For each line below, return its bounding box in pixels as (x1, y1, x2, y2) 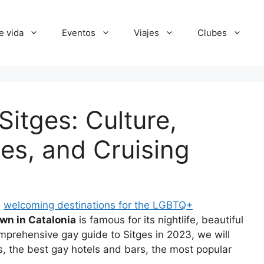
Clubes (197, 27, 227, 39)
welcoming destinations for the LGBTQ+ (4, 199, 193, 212)
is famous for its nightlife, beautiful (76, 214, 243, 226)
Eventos (62, 27, 95, 39)
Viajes (134, 27, 159, 39)
